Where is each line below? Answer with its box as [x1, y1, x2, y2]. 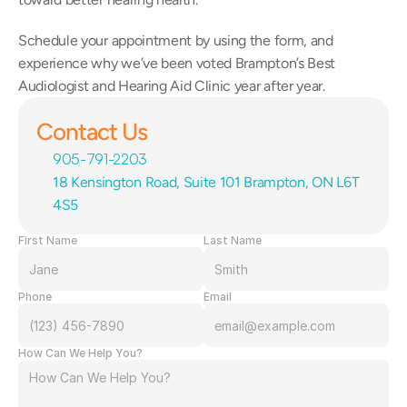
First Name [18, 233, 77, 247]
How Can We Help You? [18, 346, 143, 360]
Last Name [203, 233, 262, 247]
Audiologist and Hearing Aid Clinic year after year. [18, 77, 325, 94]
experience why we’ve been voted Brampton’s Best [18, 55, 335, 72]
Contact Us [36, 117, 147, 146]
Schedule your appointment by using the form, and [18, 32, 333, 49]
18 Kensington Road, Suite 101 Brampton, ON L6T [53, 174, 360, 191]
